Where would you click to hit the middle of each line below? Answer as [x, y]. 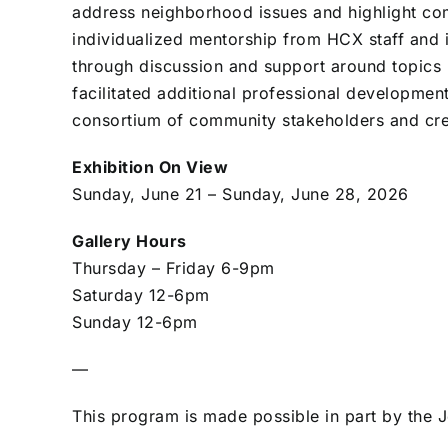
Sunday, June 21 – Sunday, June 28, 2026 [240, 194]
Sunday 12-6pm [135, 322]
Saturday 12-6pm [141, 295]
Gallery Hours [129, 241]
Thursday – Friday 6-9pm [173, 268]
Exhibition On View [150, 167]
